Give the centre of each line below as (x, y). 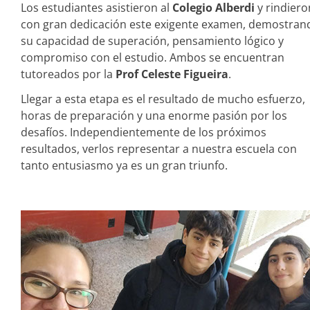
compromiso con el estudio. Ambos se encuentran (153, 57)
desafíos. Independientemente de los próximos (144, 132)
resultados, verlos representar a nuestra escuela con (159, 149)
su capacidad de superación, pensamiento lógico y (152, 41)
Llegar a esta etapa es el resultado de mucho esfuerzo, (163, 99)
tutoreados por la (68, 74)
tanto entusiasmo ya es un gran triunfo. (124, 165)
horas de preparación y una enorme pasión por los (154, 116)
